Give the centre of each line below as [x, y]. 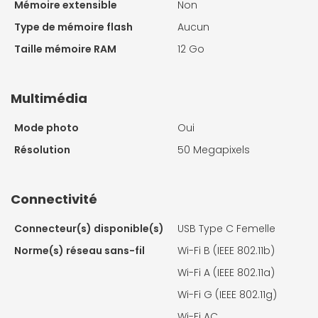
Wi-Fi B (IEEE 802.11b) [226, 250]
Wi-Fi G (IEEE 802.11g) [227, 294]
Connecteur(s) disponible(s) [89, 228]
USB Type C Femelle [226, 228]
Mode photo [46, 127]
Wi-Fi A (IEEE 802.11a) [226, 272]
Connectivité [54, 199]
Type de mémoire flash [73, 27]
